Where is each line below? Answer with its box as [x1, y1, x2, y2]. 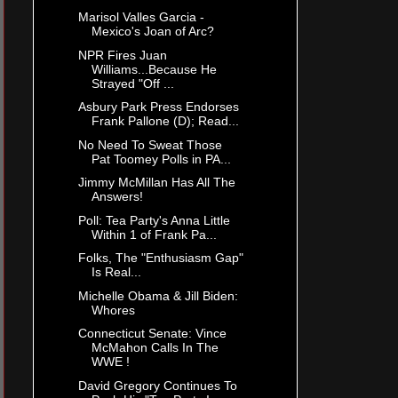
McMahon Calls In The [91, 340, 219, 355]
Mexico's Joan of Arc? [91, 24, 214, 39]
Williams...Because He [91, 61, 217, 76]
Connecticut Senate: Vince [77, 326, 227, 341]
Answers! [91, 189, 143, 204]
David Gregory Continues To [77, 378, 237, 393]
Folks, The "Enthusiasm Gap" [77, 251, 243, 266]
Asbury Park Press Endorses [77, 99, 239, 115]
